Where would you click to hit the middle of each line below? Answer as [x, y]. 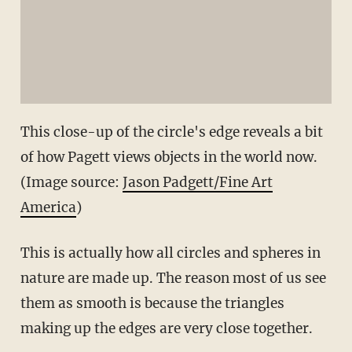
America [48, 207]
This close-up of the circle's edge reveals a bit [171, 132]
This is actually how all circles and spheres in [170, 253]
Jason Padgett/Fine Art [197, 182]
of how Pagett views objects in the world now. [169, 157]
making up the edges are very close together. [166, 328]
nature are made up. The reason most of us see [173, 278]
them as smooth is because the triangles [152, 303]
